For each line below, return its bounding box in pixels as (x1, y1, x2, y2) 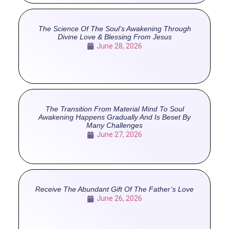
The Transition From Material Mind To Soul (45, 105, 184, 113)
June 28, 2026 (97, 41, 142, 50)
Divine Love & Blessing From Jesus (57, 32, 172, 41)
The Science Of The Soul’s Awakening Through (38, 24, 191, 33)
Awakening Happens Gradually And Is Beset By (38, 113, 191, 122)
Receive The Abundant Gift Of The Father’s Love (35, 185, 194, 194)
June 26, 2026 (97, 194, 142, 203)
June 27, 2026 (97, 130, 142, 139)
